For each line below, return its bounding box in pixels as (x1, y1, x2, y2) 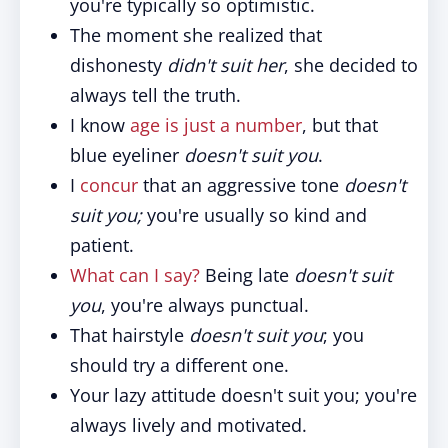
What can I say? (70, 263, 200, 287)
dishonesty (70, 53, 167, 77)
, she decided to (284, 53, 418, 77)
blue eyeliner (70, 143, 184, 167)
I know (70, 113, 130, 137)
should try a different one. (70, 353, 289, 377)
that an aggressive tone (138, 173, 344, 197)
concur (80, 173, 138, 197)
